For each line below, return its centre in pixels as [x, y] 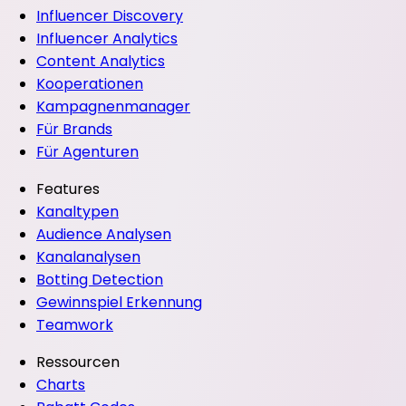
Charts [61, 385]
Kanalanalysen [88, 257]
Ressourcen [78, 362]
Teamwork [75, 325]
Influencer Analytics [107, 39]
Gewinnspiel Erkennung [119, 303]
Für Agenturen [87, 152]
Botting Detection [100, 280]
